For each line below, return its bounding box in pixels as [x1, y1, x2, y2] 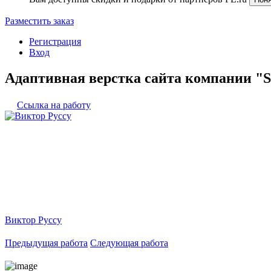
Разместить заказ [5, 16, 74, 26]
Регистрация [29, 36, 81, 47]
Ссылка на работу [17, 99, 91, 110]
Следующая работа [90, 237, 168, 248]
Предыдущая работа [5, 237, 88, 248]
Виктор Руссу [5, 214, 62, 225]
